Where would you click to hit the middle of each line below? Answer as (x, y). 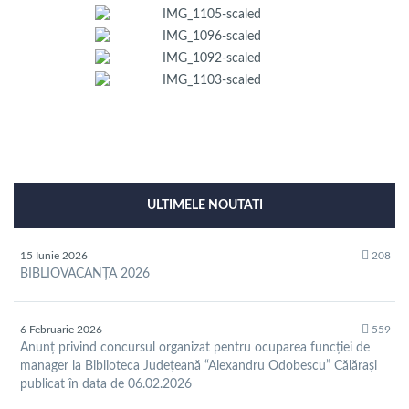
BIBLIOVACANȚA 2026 (85, 274)
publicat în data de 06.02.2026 (106, 385)
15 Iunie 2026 (54, 256)
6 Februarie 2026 (61, 330)
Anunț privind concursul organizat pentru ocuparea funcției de (195, 348)
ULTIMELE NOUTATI (204, 206)
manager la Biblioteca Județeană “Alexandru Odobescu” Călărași (199, 367)
